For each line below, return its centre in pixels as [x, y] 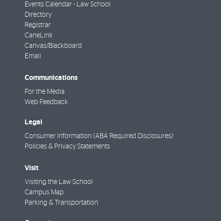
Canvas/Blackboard [53, 46]
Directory [38, 15]
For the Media [45, 92]
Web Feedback [46, 102]
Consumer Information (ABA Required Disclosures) [99, 136]
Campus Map [44, 193]
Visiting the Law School [59, 182]
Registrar [38, 25]
